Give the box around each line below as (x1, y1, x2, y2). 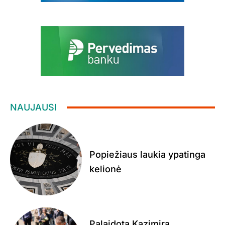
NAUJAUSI (10, 102, 57, 113)
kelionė (89, 163, 122, 174)
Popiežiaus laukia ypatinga (89, 149, 205, 160)
